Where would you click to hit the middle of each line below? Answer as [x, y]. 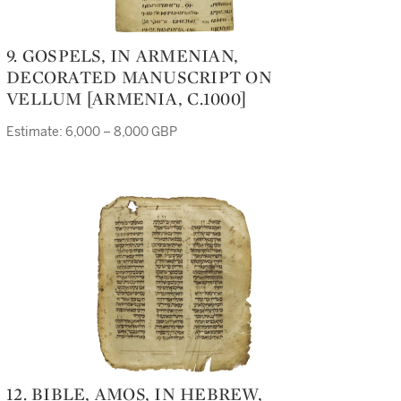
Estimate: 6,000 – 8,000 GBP [92, 132]
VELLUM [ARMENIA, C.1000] [126, 98]
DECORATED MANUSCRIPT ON [139, 77]
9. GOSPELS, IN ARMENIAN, [12, 55]
